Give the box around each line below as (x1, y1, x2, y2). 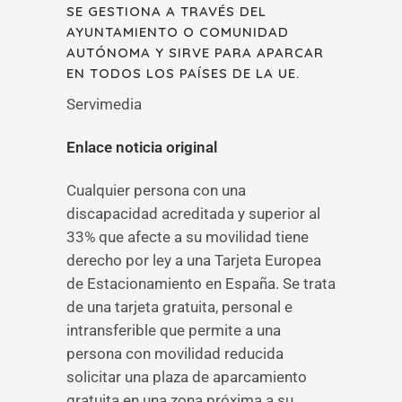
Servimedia (66, 95, 142, 113)
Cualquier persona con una (66, 181, 246, 199)
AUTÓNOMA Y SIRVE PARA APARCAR (66, 44, 324, 61)
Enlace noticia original (66, 138, 217, 156)
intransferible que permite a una (66, 321, 281, 339)
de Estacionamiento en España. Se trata (66, 275, 336, 293)
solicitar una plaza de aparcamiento (66, 368, 307, 386)
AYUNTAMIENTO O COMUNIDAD (66, 23, 289, 40)
